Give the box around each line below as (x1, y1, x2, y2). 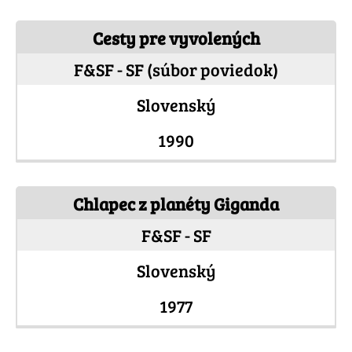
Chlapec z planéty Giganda (73, 192, 279, 216)
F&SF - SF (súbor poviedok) (74, 57, 278, 82)
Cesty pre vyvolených (92, 26, 260, 50)
